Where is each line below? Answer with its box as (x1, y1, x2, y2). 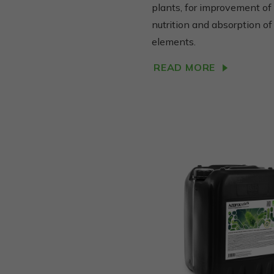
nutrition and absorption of (152, 18, 272, 31)
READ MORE (154, 61, 216, 74)
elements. (152, 35, 196, 48)
